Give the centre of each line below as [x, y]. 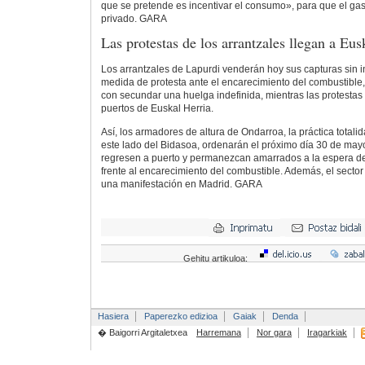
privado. [120, 19]
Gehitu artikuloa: [216, 259]
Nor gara [274, 332]
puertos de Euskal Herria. [157, 108]
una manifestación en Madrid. [167, 184]
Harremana [218, 332]
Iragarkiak [327, 332]
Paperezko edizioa [180, 316]
